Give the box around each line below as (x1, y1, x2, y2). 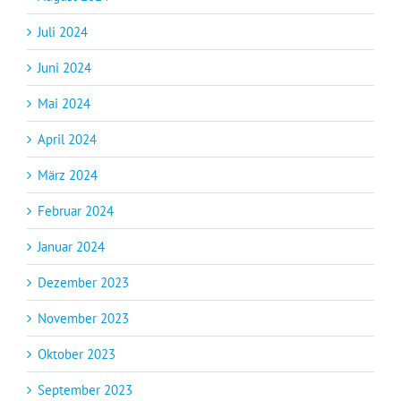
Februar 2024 (38, 201, 114, 219)
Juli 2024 (38, 22, 88, 40)
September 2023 (38, 380, 132, 398)
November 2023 (38, 309, 129, 327)
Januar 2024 (38, 237, 105, 255)
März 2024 (38, 166, 98, 183)
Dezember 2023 (38, 273, 129, 291)
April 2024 (38, 130, 97, 148)
